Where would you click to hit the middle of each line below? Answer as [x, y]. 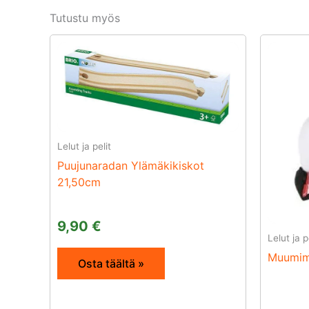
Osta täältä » [111, 264]
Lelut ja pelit [84, 147]
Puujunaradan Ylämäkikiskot [131, 166]
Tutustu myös [85, 18]
